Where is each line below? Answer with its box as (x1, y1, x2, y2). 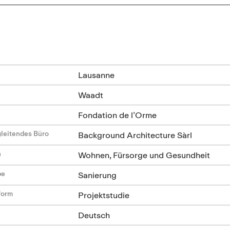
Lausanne (78, 69, 115, 80)
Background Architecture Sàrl (78, 129, 193, 140)
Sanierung (78, 169, 117, 180)
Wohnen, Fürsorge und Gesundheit (78, 149, 210, 160)
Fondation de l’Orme (78, 109, 157, 120)
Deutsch (78, 209, 110, 220)
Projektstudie (78, 189, 130, 200)
